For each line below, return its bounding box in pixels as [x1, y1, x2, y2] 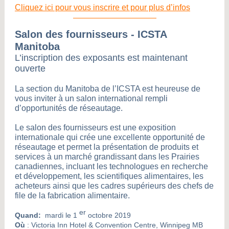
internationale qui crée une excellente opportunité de [15, 133, 205, 142]
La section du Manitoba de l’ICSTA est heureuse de [15, 84, 200, 93]
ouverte [15, 63, 45, 74]
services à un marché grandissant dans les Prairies [15, 152, 199, 161]
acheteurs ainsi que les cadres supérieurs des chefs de [15, 181, 214, 190]
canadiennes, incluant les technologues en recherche [15, 162, 208, 171]
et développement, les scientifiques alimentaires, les [15, 172, 203, 180]
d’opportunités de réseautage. [15, 104, 123, 112]
